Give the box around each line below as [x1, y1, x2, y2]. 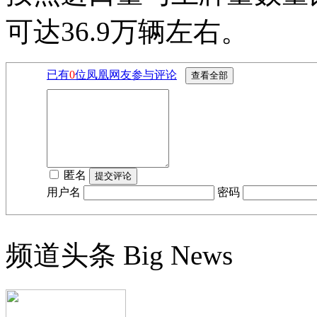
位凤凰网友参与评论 [75, 69, 177, 81]
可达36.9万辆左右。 [6, 16, 248, 47]
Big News [123, 240, 233, 270]
